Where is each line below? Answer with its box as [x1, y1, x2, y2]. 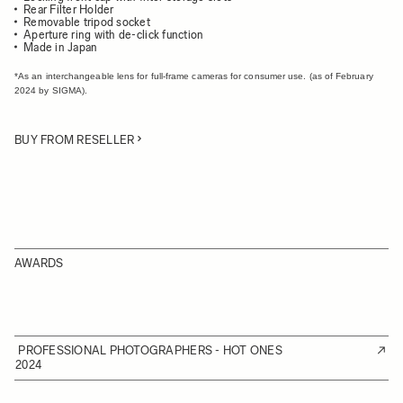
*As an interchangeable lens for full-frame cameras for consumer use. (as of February [14, 71, 373, 81]
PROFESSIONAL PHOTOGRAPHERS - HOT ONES [18, 344, 282, 357]
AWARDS [14, 256, 64, 270]
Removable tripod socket [23, 15, 150, 29]
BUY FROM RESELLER [14, 133, 135, 147]
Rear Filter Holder [23, 3, 114, 16]
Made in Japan [23, 40, 98, 54]
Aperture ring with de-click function [23, 28, 204, 41]
